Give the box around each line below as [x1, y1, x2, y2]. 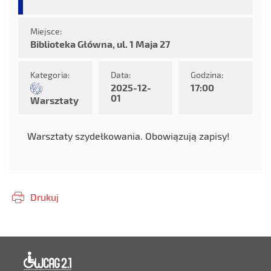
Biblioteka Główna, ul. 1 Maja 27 [30, 38, 170, 50]
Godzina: [191, 70, 224, 80]
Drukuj [30, 191, 59, 203]
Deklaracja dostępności [139, 252, 229, 262]
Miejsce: [30, 26, 62, 36]
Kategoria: [30, 70, 70, 80]
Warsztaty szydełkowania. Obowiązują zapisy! [27, 130, 229, 142]
